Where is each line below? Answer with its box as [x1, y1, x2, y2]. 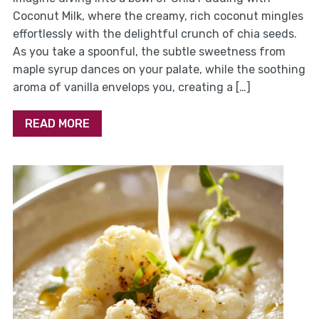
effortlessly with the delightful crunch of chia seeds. [12, 27, 297, 41]
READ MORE [24, 117, 90, 131]
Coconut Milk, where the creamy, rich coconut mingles [12, 9, 303, 23]
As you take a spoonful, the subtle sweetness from [12, 45, 286, 59]
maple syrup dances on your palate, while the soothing [12, 63, 305, 77]
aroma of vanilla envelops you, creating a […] [12, 80, 251, 95]
